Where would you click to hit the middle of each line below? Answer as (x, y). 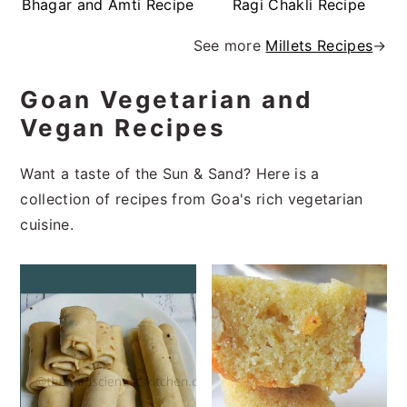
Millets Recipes (319, 45)
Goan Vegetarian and (167, 99)
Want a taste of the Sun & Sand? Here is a (170, 173)
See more (229, 45)
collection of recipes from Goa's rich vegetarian (192, 199)
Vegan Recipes (124, 127)
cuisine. (47, 224)
